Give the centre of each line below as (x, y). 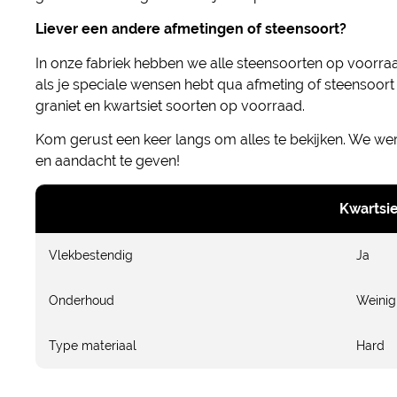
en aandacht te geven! (108, 160)
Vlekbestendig (91, 256)
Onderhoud (82, 301)
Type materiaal (93, 346)
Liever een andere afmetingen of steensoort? (191, 29)
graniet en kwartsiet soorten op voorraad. (170, 105)
